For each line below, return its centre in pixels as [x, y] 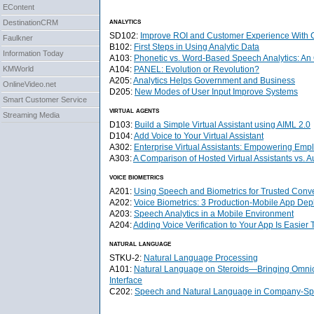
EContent [19, 7]
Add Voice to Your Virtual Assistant [199, 136]
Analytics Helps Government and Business [214, 81]
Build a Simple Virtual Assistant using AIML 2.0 [223, 125]
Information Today [33, 54]
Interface [126, 280]
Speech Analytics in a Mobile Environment [214, 214]
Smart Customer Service [45, 100]
